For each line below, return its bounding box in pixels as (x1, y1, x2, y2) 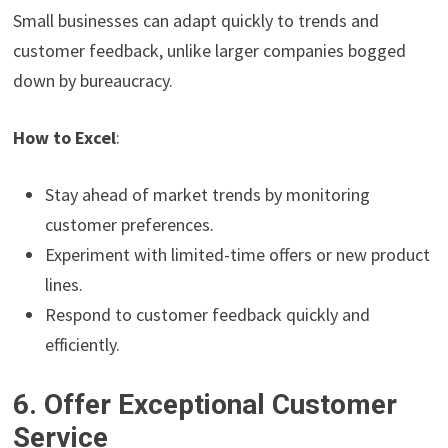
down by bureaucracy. (13, 69, 174, 93)
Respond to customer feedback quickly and (45, 303, 371, 327)
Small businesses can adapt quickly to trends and (13, 9, 380, 33)
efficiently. (45, 333, 121, 357)
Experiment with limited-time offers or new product (45, 243, 431, 267)
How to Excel (13, 126, 117, 150)
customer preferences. (45, 213, 215, 237)
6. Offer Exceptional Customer (13, 388, 398, 422)
